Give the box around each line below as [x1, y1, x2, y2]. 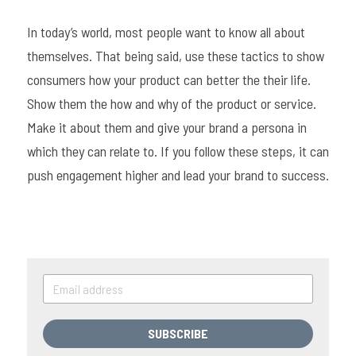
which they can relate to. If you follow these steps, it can [27, 142, 329, 160]
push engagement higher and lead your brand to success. [27, 166, 329, 184]
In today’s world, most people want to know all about [27, 23, 305, 41]
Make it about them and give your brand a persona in [27, 118, 307, 136]
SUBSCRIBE [148, 326, 208, 341]
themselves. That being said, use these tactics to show [27, 47, 324, 64]
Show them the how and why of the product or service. [27, 95, 316, 112]
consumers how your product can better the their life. [27, 71, 311, 88]
